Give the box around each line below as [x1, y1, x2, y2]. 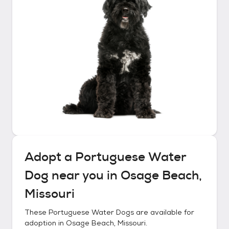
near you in [49, 167, 121, 184]
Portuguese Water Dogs [49, 208, 134, 217]
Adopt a [25, 149, 75, 165]
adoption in [25, 218, 66, 227]
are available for [134, 208, 194, 217]
